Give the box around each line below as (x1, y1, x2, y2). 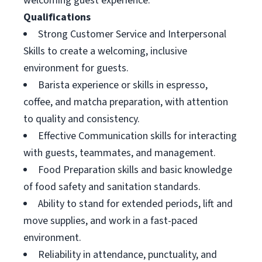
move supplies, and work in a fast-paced (23, 213, 198, 228)
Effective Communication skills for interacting (38, 129, 237, 143)
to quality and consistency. (23, 112, 140, 126)
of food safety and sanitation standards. (23, 180, 201, 194)
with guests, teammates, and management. (23, 146, 216, 160)
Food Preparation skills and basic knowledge (38, 163, 232, 177)
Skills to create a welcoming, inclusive (23, 44, 187, 58)
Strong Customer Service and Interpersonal (38, 27, 226, 42)
